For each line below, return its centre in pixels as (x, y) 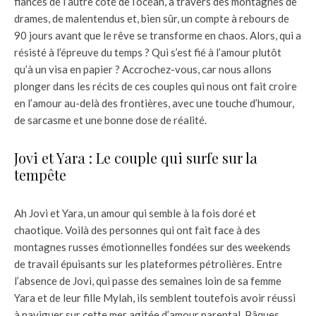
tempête (40, 174)
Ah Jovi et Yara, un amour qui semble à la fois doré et (135, 213)
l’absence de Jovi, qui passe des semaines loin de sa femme (148, 280)
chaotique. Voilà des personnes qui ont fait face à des (137, 230)
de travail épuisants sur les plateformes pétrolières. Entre (148, 263)
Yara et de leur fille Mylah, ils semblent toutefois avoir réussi (155, 297)
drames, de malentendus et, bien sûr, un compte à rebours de (152, 18)
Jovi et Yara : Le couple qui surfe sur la (136, 157)
